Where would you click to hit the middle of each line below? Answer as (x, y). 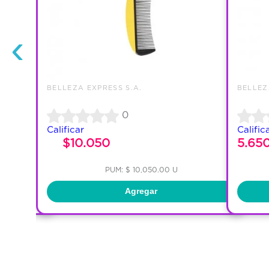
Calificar (66, 129)
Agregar (141, 191)
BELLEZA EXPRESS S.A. (95, 87)
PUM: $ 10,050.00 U (141, 169)
